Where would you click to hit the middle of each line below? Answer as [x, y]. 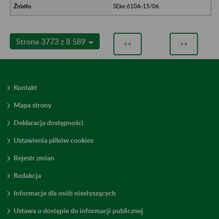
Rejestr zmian [34, 157]
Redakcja [27, 175]
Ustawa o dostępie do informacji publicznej [78, 210]
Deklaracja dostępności [49, 122]
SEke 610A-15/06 [136, 6]
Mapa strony [33, 105]
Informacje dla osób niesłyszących [65, 193]
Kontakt [25, 87]
